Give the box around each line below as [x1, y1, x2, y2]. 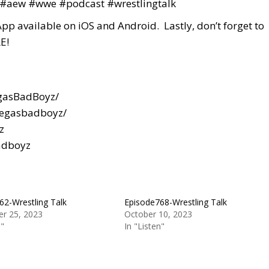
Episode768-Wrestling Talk [124, 196, 227, 208]
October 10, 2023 [124, 208, 192, 220]
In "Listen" [124, 220, 165, 232]
